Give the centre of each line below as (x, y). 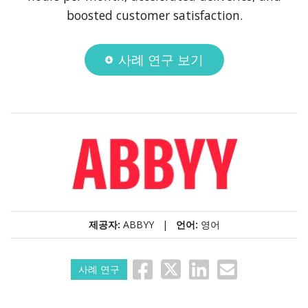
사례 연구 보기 (161, 60)
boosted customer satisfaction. (154, 15)
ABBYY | (149, 224)
